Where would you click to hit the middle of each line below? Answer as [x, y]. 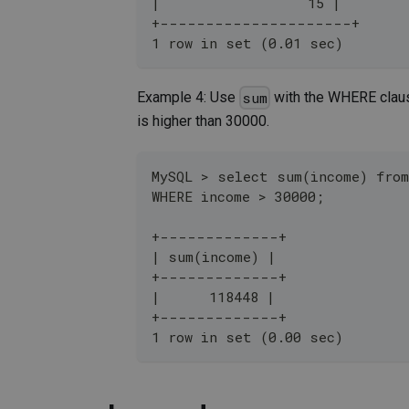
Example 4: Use [188, 97]
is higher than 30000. [203, 121]
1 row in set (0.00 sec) [247, 337]
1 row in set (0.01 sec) [247, 42]
